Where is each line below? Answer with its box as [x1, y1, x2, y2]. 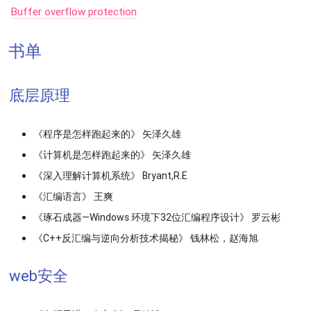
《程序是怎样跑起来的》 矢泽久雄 [33, 127, 181, 140]
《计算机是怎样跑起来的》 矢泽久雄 [33, 148, 191, 161]
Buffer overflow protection [11, 4, 137, 18]
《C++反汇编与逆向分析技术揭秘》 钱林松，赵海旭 [33, 231, 258, 244]
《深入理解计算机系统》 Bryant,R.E [33, 169, 187, 182]
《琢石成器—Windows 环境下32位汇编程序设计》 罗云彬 [33, 210, 280, 224]
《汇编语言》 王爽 [33, 190, 113, 203]
